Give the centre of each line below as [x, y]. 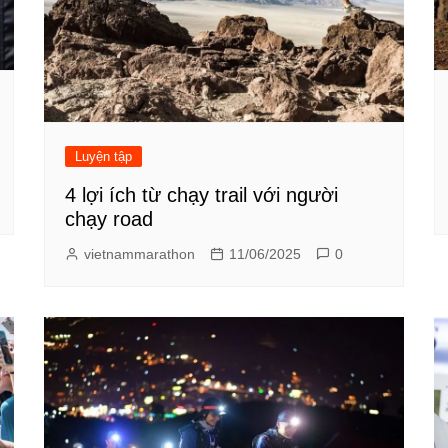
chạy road [109, 218]
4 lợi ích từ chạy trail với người [201, 194]
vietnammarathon [139, 253]
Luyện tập [103, 156]
